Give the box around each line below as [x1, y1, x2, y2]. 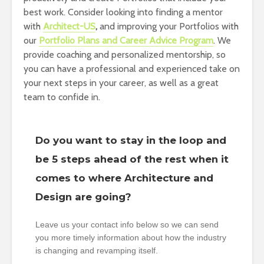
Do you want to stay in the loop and [35, 134, 226, 146]
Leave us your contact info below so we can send [35, 219, 219, 229]
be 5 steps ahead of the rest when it [35, 153, 229, 165]
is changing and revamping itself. [35, 245, 158, 255]
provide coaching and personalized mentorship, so [24, 48, 226, 60]
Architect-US [43, 20, 95, 32]
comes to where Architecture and [35, 171, 213, 184]
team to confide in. [24, 91, 100, 103]
